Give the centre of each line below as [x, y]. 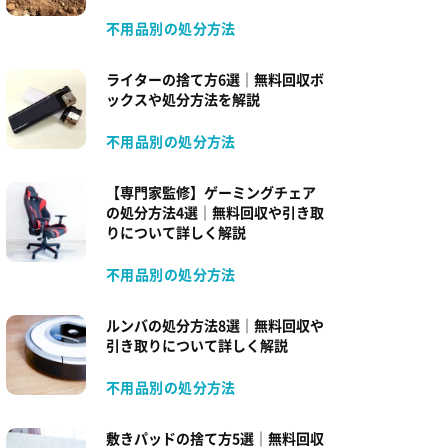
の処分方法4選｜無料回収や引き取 [215, 212]
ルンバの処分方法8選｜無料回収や [215, 325]
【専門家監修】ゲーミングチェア [211, 192]
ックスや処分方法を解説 [183, 99]
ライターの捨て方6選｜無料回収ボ [215, 79]
